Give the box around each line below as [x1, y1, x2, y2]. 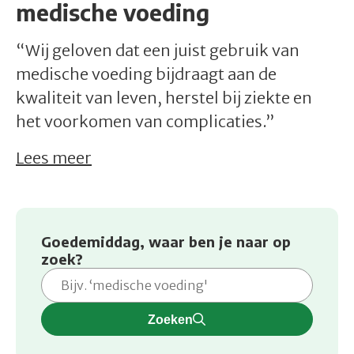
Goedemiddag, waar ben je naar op [41, 232, 291, 251]
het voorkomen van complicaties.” [16, 111, 274, 132]
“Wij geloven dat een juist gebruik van [16, 40, 299, 61]
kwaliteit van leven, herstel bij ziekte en [16, 88, 312, 108]
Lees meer [16, 148, 92, 168]
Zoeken [148, 311, 194, 328]
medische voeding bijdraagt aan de [16, 64, 277, 85]
